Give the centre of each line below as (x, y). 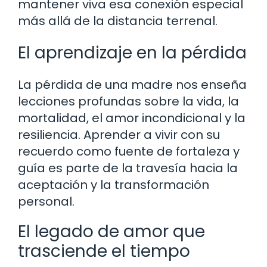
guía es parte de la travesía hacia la (128, 168)
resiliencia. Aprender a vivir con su (119, 134)
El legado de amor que (111, 231)
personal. (46, 201)
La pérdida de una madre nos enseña (132, 84)
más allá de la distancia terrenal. (118, 21)
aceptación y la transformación (114, 184)
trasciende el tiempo (104, 251)
